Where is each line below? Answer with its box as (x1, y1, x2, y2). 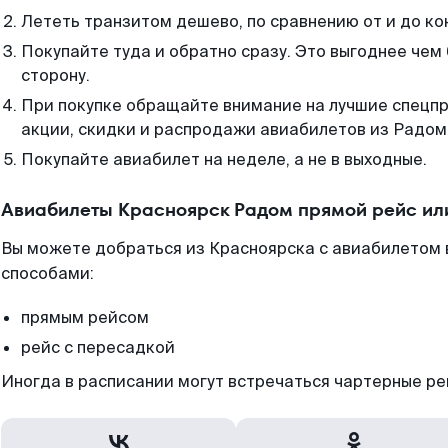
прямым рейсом (21, 307, 149, 328)
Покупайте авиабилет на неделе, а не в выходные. (21, 149, 427, 170)
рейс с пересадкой (21, 337, 175, 358)
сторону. (21, 65, 90, 86)
